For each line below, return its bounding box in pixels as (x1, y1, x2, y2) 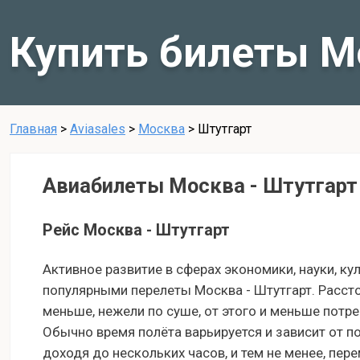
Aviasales (70, 121, 125, 137)
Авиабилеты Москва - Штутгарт (43, 173, 358, 198)
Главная (10, 121, 57, 137)
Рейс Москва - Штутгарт (43, 220, 230, 239)
